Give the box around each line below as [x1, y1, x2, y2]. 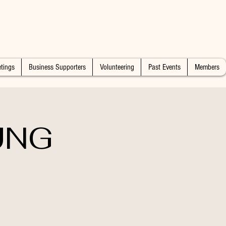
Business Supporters [28, 63, 86, 72]
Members [194, 63, 219, 72]
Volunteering [99, 63, 134, 72]
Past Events [148, 63, 181, 72]
